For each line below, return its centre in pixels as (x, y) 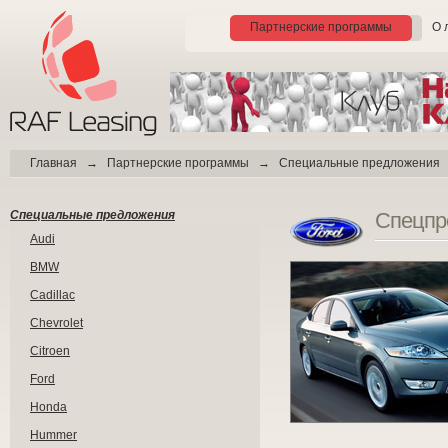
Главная (53, 163)
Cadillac (52, 295)
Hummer (53, 435)
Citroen (50, 351)
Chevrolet (56, 323)
